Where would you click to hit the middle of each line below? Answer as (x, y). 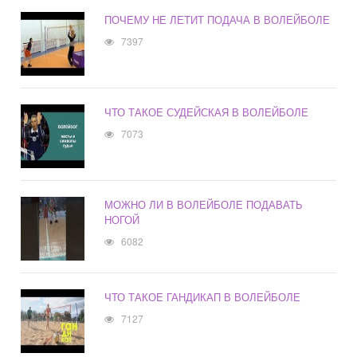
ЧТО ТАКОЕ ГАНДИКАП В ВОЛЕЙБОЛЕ (203, 297)
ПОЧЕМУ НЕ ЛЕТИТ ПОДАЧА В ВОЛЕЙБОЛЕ (218, 20)
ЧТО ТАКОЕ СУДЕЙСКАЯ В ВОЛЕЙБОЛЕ (207, 112)
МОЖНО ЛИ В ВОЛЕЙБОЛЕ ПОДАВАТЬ (204, 205)
